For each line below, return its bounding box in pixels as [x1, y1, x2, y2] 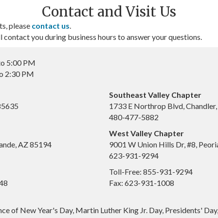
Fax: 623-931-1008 [109, 178, 174, 188]
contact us [32, 21, 70, 31]
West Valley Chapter [109, 128, 184, 138]
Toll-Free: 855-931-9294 [109, 167, 193, 177]
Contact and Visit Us [42, 3, 176, 21]
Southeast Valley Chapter [109, 90, 201, 100]
